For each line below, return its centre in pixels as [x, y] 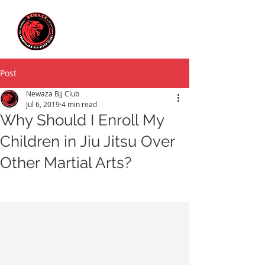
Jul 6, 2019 [43, 104]
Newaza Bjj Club [53, 93]
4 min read [79, 104]
